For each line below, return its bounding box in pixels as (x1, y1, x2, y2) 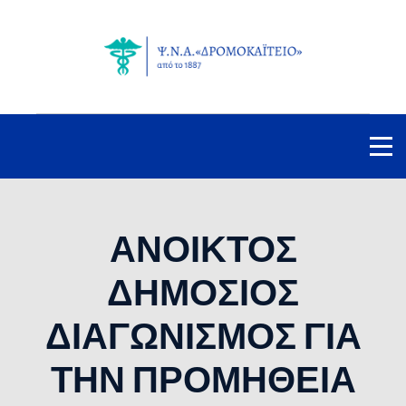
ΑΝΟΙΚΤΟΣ (109, 223, 297, 275)
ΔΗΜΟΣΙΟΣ (107, 266, 299, 318)
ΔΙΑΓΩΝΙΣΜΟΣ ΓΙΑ (44, 310, 362, 362)
